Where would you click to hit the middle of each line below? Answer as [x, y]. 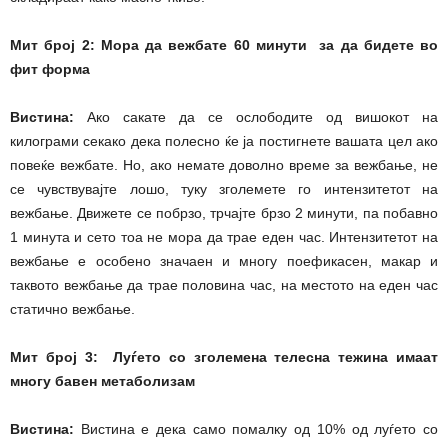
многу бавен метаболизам [102, 381]
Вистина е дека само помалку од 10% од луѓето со [256, 429]
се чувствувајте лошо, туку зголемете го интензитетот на [224, 189]
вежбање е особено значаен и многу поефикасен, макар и [224, 261]
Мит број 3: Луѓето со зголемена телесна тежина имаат [224, 357]
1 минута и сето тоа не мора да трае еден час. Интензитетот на [224, 237]
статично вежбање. [72, 309]
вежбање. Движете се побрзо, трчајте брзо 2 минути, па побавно [224, 213]
